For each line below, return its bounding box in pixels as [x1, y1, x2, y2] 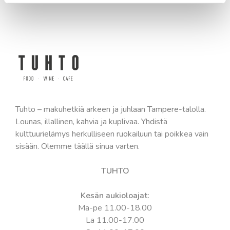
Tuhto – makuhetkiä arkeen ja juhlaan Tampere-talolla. [15, 103, 206, 115]
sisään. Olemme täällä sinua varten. [15, 140, 140, 152]
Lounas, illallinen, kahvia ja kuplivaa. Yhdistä [15, 116, 167, 127]
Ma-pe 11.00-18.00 [78, 202, 152, 214]
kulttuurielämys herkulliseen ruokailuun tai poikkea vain [15, 128, 208, 140]
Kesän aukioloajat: [81, 189, 149, 201]
